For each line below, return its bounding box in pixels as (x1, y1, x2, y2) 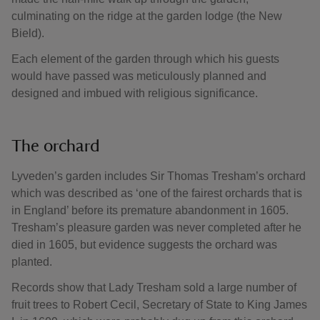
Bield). (11, 27, 44, 39)
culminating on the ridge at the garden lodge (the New (11, 10, 282, 22)
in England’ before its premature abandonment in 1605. (11, 204, 289, 216)
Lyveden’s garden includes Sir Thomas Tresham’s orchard (11, 170, 306, 182)
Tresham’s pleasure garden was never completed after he (11, 221, 301, 234)
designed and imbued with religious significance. (11, 87, 258, 99)
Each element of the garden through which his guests (11, 53, 279, 65)
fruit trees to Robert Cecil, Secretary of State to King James (11, 299, 307, 311)
